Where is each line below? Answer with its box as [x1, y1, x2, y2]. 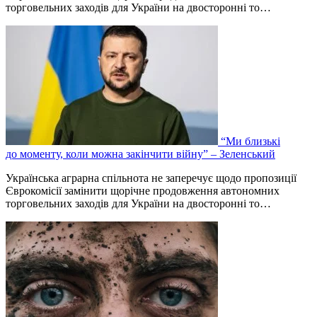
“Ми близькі [221, 135, 280, 148]
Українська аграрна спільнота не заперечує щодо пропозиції [6, 172, 296, 185]
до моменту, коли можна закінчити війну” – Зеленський [6, 148, 275, 161]
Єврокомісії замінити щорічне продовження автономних [6, 185, 279, 197]
